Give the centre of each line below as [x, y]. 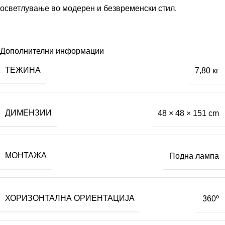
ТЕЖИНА [23, 70]
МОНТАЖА [26, 156]
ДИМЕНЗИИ [28, 113]
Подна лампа [194, 156]
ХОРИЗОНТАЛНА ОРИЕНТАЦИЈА [70, 198]
